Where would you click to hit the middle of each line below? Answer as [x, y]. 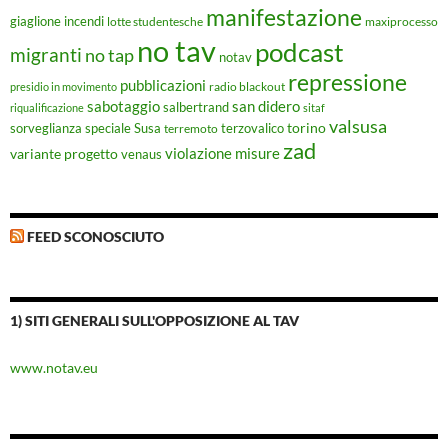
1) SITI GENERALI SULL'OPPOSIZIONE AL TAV [154, 321]
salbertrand [196, 107]
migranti [46, 55]
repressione [347, 83]
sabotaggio [123, 106]
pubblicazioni [163, 85]
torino [306, 128]
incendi [84, 22]
